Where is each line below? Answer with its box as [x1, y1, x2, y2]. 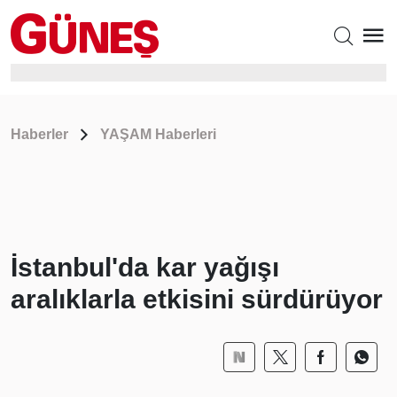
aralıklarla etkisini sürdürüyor [11, 284, 383, 314]
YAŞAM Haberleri [100, 127, 216, 142]
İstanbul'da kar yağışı [11, 253, 279, 282]
